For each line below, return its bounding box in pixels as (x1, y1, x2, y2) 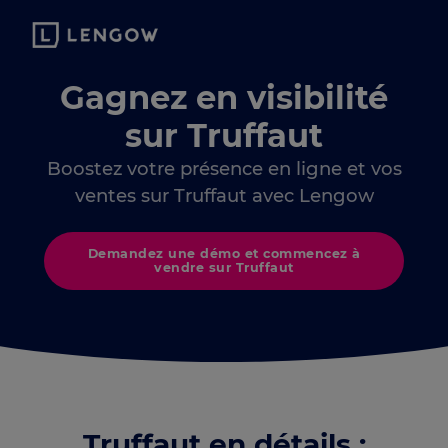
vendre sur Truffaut (154, 259, 294, 275)
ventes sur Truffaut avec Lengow (74, 184, 374, 207)
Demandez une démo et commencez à (87, 245, 361, 261)
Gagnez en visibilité (60, 78, 388, 117)
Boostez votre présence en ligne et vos (46, 157, 402, 180)
